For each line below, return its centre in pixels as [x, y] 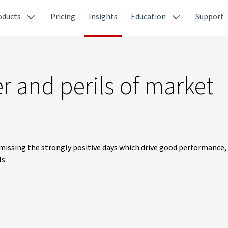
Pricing [63, 17]
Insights [103, 17]
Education [148, 17]
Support [210, 17]
